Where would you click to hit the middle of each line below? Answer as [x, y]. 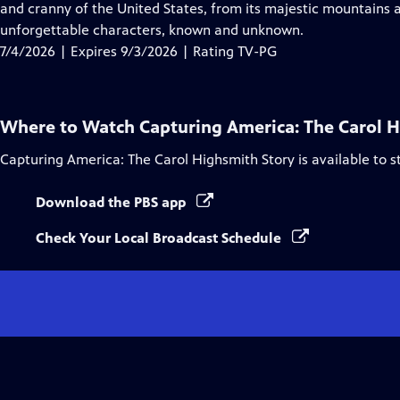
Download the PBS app [112, 202]
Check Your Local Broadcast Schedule [160, 238]
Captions [142, 29]
